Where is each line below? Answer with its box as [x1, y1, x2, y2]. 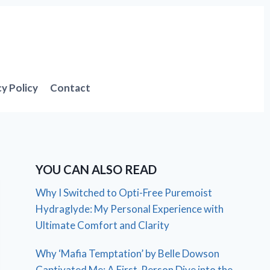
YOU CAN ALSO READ [36, 162, 157, 177]
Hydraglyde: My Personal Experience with [36, 202, 224, 215]
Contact [50, 81, 91, 94]
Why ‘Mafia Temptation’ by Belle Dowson [36, 246, 220, 260]
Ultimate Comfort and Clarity [36, 218, 170, 231]
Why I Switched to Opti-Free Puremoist [36, 186, 213, 199]
